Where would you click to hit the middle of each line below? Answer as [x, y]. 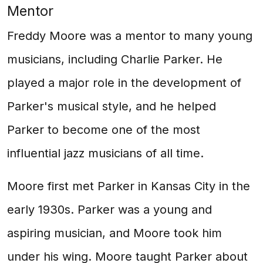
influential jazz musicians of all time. [105, 153]
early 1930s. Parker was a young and [109, 210]
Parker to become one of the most [104, 130]
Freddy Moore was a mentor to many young [130, 36]
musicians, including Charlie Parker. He [115, 59]
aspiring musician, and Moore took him [114, 233]
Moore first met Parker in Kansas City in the [129, 186]
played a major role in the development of [124, 83]
